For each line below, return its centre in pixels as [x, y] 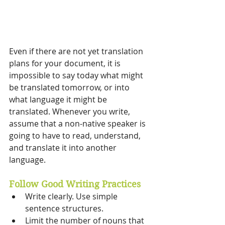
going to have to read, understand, [76, 136]
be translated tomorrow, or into [70, 88]
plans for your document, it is [66, 64]
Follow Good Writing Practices [76, 184]
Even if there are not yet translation [77, 51]
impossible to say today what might [77, 76]
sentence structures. [65, 209]
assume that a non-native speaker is [78, 124]
